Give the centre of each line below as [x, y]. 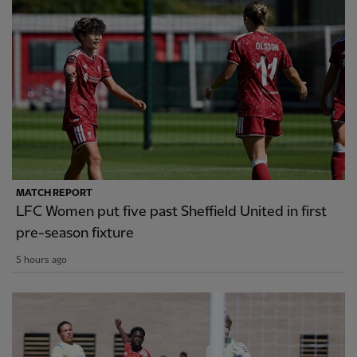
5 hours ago [41, 261]
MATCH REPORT [54, 194]
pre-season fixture [75, 233]
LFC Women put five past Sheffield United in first [171, 212]
